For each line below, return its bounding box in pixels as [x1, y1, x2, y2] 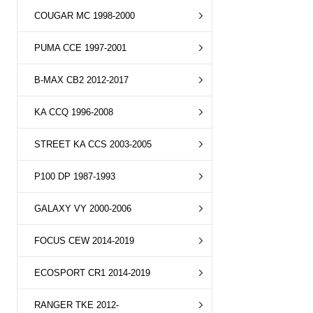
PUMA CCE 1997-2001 [34, 43, 126, 53]
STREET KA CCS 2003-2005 [34, 139, 152, 150]
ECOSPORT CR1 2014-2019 [34, 268, 150, 278]
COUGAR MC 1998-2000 [34, 10, 135, 21]
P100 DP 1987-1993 [34, 171, 115, 182]
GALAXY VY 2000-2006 [34, 203, 131, 214]
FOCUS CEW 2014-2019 [34, 235, 134, 246]
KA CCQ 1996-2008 [34, 107, 113, 117]
